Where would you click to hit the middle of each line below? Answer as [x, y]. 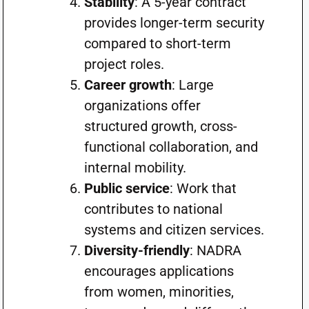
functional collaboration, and [171, 147]
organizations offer [142, 106]
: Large [192, 85]
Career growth [128, 85]
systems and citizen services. [174, 230]
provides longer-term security [174, 23]
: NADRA [215, 250]
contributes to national [153, 209]
